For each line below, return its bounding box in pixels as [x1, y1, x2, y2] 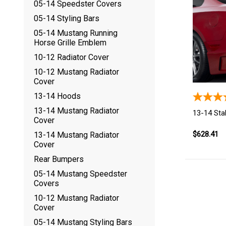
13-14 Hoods [34, 91, 81, 101]
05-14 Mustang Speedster [34, 169, 127, 179]
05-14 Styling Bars [34, 14, 99, 23]
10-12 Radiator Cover [34, 52, 109, 62]
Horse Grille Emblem [34, 38, 106, 47]
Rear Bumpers [34, 154, 84, 164]
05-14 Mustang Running [34, 28, 118, 38]
